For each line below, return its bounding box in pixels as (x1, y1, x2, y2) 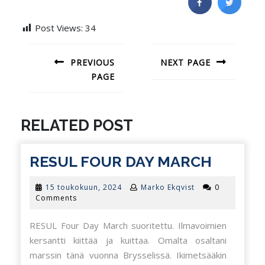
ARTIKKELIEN (21, 34, 117, 53)
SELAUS (21, 52, 77, 70)
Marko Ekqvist (141, 182, 195, 192)
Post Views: (35, 21, 83, 34)
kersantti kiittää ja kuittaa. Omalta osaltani (30, 234, 227, 246)
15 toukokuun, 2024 (46, 182, 122, 192)
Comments (35, 192, 77, 203)
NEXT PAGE (160, 56, 211, 68)
